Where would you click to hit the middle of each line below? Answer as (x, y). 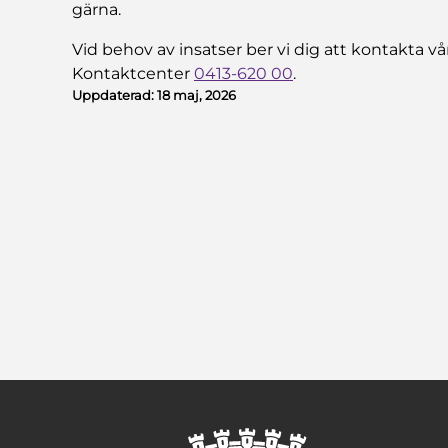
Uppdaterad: (114, 94)
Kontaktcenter (133, 73)
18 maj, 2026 (196, 94)
